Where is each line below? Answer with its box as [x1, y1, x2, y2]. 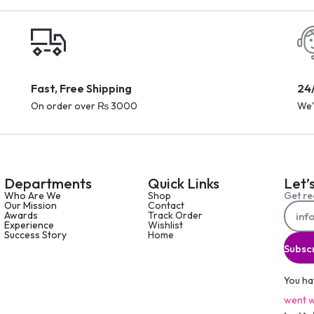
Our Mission [4, 199, 57, 212]
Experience [4, 219, 54, 231]
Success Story [4, 228, 67, 241]
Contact [148, 199, 185, 212]
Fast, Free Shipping [31, 81, 132, 95]
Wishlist [148, 219, 184, 231]
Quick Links [148, 175, 220, 192]
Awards [4, 209, 38, 221]
